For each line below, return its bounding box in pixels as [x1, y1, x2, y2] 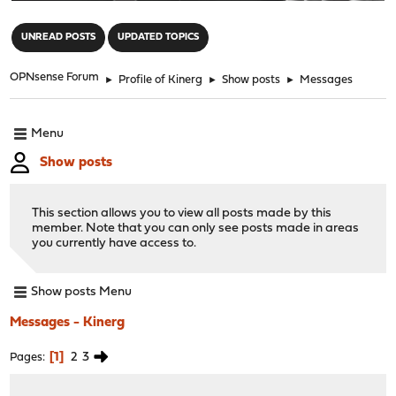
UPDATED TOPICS [118, 32, 200, 42]
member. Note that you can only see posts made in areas [32, 221, 360, 235]
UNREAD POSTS [21, 32, 96, 42]
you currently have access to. [32, 236, 197, 250]
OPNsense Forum [10, 71, 100, 83]
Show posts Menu [31, 286, 133, 300]
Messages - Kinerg [10, 315, 126, 330]
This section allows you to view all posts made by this [32, 206, 332, 220]
